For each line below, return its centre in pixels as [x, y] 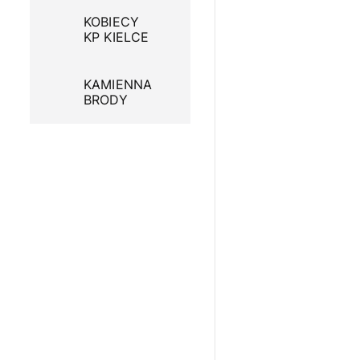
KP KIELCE [117, 37]
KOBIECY [112, 22]
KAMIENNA [118, 85]
